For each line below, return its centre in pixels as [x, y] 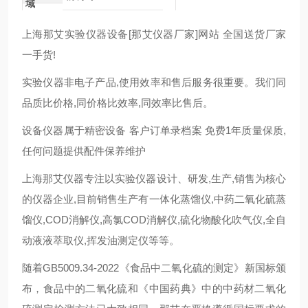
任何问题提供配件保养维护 [84, 151]
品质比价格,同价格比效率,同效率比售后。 [118, 103]
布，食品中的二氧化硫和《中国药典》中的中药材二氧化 [154, 288]
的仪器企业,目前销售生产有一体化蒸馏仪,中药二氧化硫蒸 [154, 199]
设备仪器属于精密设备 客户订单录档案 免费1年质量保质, [154, 130]
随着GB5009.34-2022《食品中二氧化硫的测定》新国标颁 [154, 268]
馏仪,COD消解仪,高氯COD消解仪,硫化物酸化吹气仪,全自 [154, 220]
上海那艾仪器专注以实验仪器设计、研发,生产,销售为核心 [154, 178]
